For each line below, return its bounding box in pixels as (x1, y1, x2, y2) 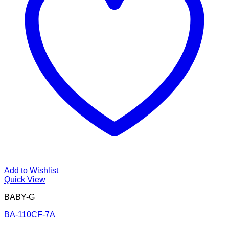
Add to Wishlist (4, 166, 58, 175)
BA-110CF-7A (4, 210, 55, 219)
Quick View (4, 175, 45, 185)
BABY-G (4, 193, 35, 202)
